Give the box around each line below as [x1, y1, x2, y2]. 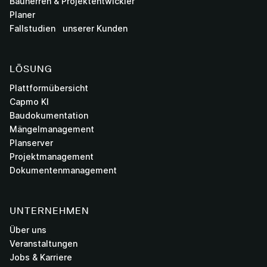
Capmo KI [10, 97, 49, 107]
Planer [10, 10, 35, 20]
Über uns [10, 225, 46, 235]
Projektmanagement [10, 151, 94, 162]
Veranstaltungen [10, 238, 77, 249]
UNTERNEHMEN [10, 205, 89, 217]
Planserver [10, 138, 53, 148]
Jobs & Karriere [10, 252, 72, 263]
